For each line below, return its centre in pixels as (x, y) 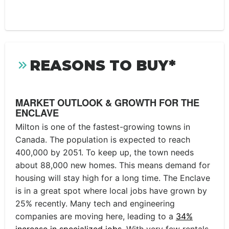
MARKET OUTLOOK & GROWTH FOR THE (107, 102)
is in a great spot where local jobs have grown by (111, 190)
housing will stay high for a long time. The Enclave (113, 178)
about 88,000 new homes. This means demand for (113, 165)
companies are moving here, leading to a (96, 216)
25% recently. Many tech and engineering (95, 203)
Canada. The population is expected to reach (103, 139)
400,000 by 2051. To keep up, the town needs (105, 152)
